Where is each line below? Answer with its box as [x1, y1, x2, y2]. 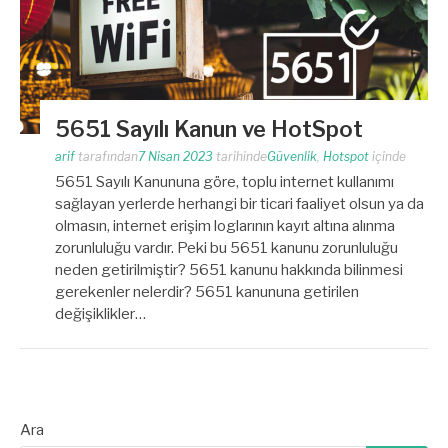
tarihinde [213, 149, 267, 165]
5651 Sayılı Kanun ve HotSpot [55, 116, 363, 143]
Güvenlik [267, 149, 317, 165]
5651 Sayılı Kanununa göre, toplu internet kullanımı [55, 173, 394, 192]
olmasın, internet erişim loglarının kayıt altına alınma [55, 217, 395, 236]
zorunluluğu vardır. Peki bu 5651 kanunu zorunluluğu [55, 239, 398, 258]
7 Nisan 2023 [138, 149, 213, 165]
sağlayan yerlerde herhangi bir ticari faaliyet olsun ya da [55, 195, 424, 214]
